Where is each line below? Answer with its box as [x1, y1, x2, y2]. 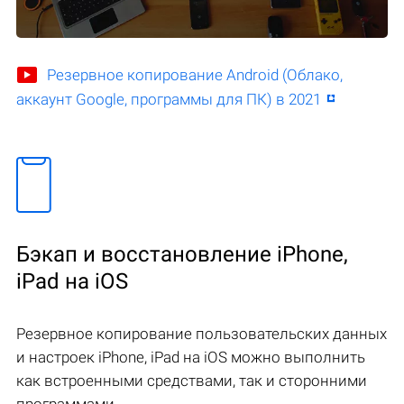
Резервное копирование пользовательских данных [16, 325, 387, 344]
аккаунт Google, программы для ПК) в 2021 [16, 90, 321, 109]
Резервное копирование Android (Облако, [47, 66, 343, 85]
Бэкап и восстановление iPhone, [16, 242, 348, 268]
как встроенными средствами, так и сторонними [16, 372, 367, 390]
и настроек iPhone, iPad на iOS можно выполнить [16, 348, 365, 367]
